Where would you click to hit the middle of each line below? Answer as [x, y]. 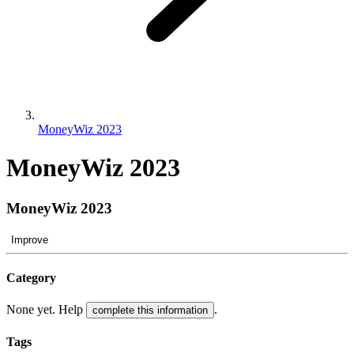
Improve [30, 239]
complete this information [150, 311]
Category [31, 277]
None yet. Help [46, 310]
